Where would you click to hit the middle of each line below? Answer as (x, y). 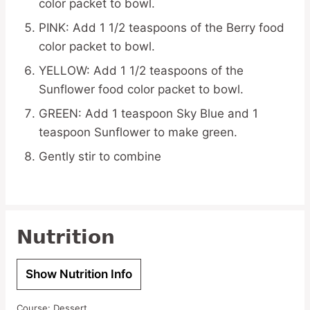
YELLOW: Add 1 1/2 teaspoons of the (141, 71)
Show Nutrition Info (79, 274)
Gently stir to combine (100, 156)
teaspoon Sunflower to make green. (138, 132)
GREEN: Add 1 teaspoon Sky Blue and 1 (148, 113)
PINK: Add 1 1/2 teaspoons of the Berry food (162, 28)
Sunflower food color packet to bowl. (141, 89)
